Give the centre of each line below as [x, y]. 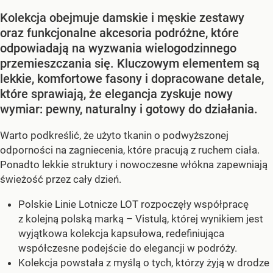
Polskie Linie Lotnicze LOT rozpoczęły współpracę [133, 204]
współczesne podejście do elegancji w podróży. [128, 248]
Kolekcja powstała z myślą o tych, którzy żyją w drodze [144, 262]
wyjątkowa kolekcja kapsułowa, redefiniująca [121, 233]
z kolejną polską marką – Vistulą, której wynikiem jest [141, 218]
